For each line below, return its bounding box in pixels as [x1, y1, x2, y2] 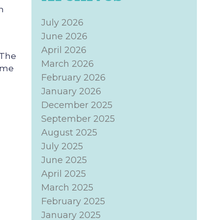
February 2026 [41, 72, 106, 83]
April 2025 [41, 168, 86, 179]
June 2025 [41, 155, 87, 165]
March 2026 [41, 58, 94, 69]
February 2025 [41, 196, 105, 207]
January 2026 [41, 86, 101, 97]
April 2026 [41, 45, 86, 55]
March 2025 [41, 182, 93, 193]
